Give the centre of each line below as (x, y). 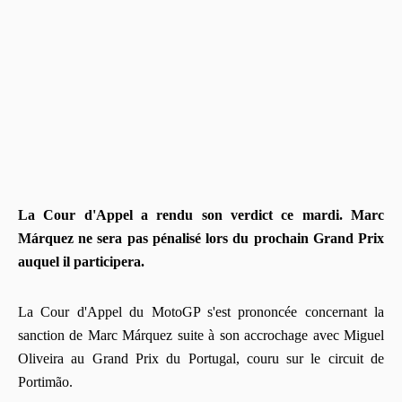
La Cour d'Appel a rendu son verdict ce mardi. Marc (201, 214)
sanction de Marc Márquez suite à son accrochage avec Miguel (201, 335)
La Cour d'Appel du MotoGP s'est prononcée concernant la (201, 311)
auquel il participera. (83, 261)
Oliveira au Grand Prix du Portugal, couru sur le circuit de (201, 358)
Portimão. (45, 381)
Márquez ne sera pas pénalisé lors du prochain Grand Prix (201, 238)
